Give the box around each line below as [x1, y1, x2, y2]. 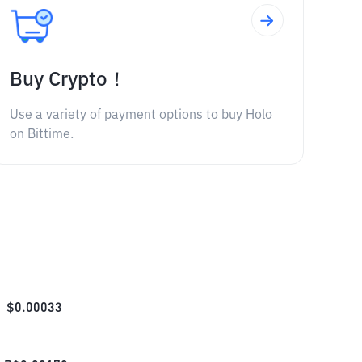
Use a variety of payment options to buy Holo [9, 109, 272, 122]
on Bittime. [9, 128, 74, 141]
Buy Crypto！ [9, 70, 127, 90]
